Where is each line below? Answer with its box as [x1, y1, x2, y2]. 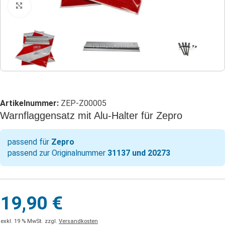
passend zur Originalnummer [8, 148, 107, 158]
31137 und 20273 [107, 148, 170, 158]
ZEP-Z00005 [61, 98, 106, 108]
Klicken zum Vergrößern [30, 2, 116, 11]
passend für [8, 137, 51, 147]
